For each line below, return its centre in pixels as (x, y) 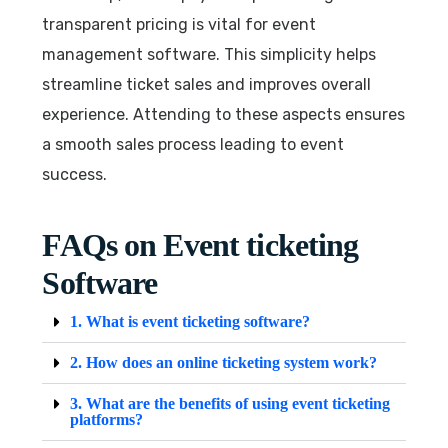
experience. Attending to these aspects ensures (224, 114)
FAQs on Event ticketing (200, 244)
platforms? (107, 419)
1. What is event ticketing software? (190, 321)
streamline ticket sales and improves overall (207, 84)
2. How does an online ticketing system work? (224, 362)
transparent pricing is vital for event (179, 24)
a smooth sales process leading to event (193, 144)
